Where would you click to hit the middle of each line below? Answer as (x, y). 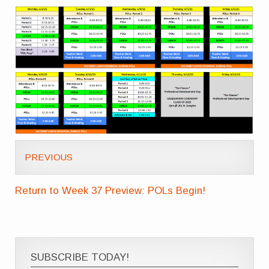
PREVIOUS (49, 157)
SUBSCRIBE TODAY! (80, 257)
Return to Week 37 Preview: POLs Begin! (110, 190)
